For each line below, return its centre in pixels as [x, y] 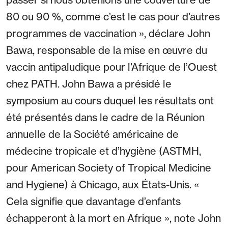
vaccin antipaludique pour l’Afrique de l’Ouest [111, 67]
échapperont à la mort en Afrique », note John [113, 218]
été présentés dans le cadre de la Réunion [105, 118]
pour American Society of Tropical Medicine [109, 168]
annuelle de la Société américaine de [92, 134]
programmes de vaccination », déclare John [108, 34]
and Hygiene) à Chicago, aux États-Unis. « [103, 185]
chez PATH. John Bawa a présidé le [89, 84]
